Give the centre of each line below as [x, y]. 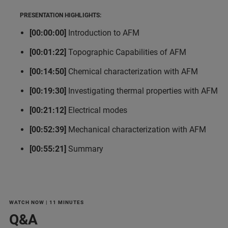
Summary [85, 149]
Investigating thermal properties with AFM [142, 91]
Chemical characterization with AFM [132, 71]
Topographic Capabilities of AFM [127, 52]
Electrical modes [97, 110]
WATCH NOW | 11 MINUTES [47, 202]
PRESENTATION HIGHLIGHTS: [55, 15]
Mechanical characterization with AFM [136, 129]
